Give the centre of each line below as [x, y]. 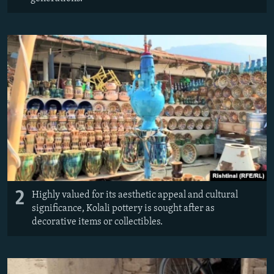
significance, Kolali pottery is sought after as [123, 209]
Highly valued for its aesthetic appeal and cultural [135, 195]
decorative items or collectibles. [97, 222]
